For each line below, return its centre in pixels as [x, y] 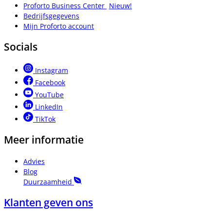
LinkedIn [49, 107]
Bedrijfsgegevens [51, 16]
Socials [21, 47]
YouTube [49, 94]
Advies [34, 161]
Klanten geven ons [48, 203]
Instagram [52, 70]
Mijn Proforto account [59, 26]
